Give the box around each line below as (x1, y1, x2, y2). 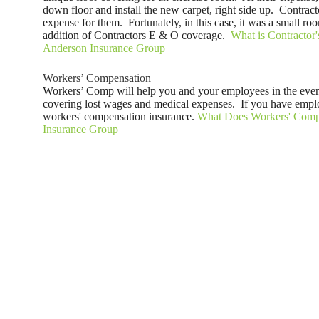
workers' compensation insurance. (43, 110, 197, 123)
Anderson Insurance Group (43, 42, 165, 55)
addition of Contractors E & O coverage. (43, 29, 231, 42)
